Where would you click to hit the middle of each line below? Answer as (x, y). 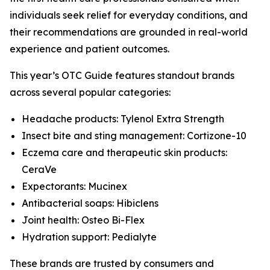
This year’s (36, 75)
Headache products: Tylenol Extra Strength (123, 119)
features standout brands (174, 75)
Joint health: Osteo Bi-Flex (83, 220)
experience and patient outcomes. (89, 49)
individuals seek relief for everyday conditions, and (129, 15)
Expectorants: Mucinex (74, 186)
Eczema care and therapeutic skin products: (124, 152)
